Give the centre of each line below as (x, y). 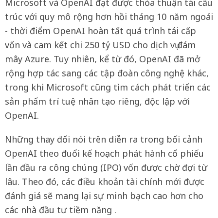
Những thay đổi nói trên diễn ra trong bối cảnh (104, 139)
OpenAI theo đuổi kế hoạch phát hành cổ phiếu (104, 153)
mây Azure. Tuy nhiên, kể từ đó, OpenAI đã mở (102, 59)
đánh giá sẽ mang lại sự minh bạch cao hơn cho (104, 195)
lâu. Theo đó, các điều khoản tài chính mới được (105, 181)
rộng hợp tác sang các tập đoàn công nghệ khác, (107, 73)
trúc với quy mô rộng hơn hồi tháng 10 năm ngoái (109, 16)
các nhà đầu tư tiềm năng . (61, 209)
